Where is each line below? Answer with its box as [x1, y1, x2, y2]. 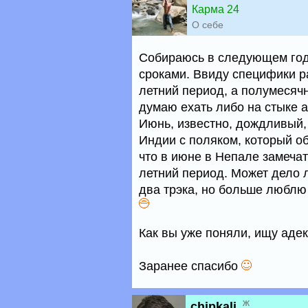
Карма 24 [192, 3, 239, 15]
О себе [192, 19, 223, 30]
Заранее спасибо [139, 259, 241, 273]
